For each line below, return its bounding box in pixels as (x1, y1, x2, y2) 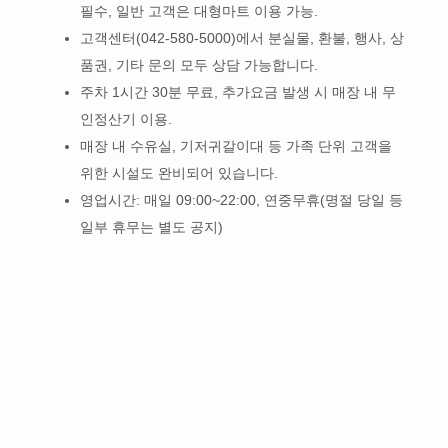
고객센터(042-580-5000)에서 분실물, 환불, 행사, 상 (79, 29, 404, 46)
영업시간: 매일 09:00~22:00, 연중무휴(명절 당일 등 (79, 191, 403, 208)
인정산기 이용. (79, 110, 172, 127)
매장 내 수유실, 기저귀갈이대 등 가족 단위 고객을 (79, 137, 392, 154)
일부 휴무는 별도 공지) (79, 218, 223, 235)
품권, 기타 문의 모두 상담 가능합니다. (79, 56, 318, 73)
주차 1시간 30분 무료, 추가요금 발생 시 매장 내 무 (79, 83, 396, 100)
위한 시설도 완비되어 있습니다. (79, 164, 278, 181)
